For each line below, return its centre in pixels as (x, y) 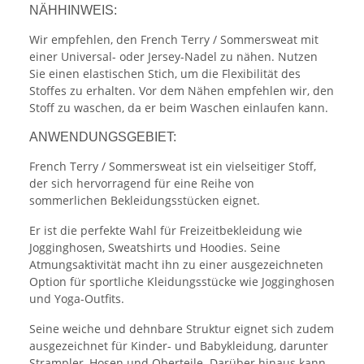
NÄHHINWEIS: (73, 11)
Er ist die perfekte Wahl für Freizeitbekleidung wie (166, 231)
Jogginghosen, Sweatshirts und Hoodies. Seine (155, 248)
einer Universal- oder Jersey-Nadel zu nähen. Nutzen (173, 57)
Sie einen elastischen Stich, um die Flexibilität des (165, 74)
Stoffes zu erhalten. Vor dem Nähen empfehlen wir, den (182, 91)
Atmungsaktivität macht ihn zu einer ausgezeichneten (176, 265)
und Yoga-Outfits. (77, 299)
